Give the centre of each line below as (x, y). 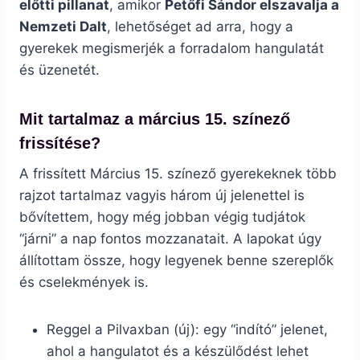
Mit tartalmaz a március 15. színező (155, 119)
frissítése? (60, 143)
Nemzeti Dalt (63, 27)
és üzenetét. (59, 70)
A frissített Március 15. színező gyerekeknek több (178, 174)
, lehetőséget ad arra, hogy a (200, 27)
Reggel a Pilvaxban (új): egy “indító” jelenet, (187, 330)
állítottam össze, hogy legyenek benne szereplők (176, 261)
